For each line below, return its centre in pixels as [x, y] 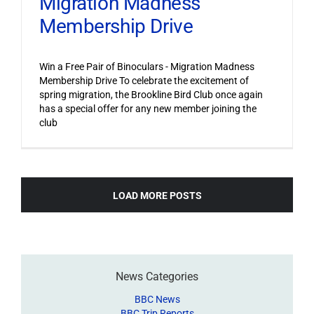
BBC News [157, 299]
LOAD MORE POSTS [157, 195]
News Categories [157, 276]
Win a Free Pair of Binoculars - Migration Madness [146, 66]
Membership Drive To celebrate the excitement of [144, 80]
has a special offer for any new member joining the [148, 108]
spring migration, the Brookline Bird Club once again [151, 94]
